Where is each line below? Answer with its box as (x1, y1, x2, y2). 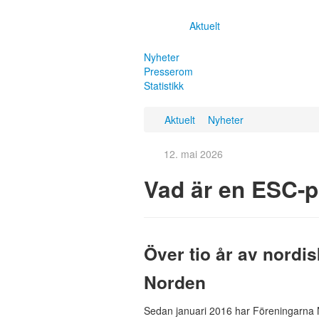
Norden (144, 268, 206, 295)
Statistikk (144, 78, 184, 93)
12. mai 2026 (164, 146, 223, 161)
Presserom (144, 63, 193, 78)
